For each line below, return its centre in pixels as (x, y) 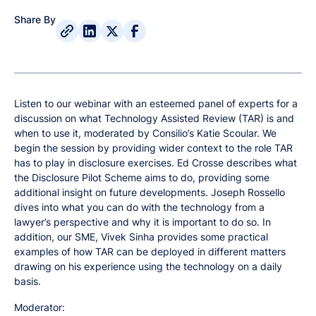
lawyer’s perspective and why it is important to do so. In (142, 222)
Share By (35, 19)
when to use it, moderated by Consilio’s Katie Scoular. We (145, 133)
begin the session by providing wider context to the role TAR (153, 148)
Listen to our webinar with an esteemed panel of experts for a (156, 103)
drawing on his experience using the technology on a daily (148, 266)
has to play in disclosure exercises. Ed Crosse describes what (156, 163)
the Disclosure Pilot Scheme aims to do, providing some (142, 177)
